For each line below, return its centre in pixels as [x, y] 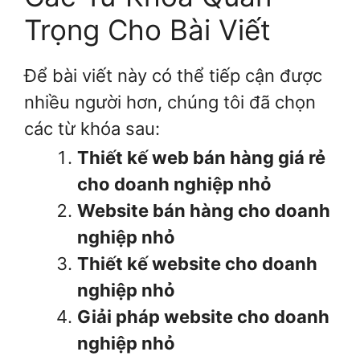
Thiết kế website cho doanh [197, 263]
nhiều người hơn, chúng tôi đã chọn [170, 102]
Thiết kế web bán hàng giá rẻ [201, 157]
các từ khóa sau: [92, 129]
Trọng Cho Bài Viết [147, 30]
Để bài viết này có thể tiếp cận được [173, 76]
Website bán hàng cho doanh [204, 210]
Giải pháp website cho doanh [203, 316]
